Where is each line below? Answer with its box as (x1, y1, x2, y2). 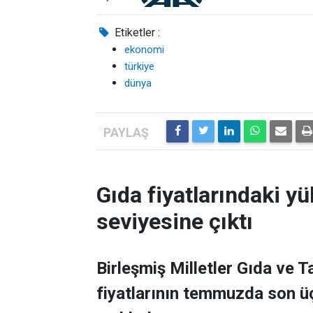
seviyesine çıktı (96, 208, 253, 235)
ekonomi (124, 43, 164, 56)
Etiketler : (112, 26, 161, 39)
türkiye (124, 60, 154, 73)
